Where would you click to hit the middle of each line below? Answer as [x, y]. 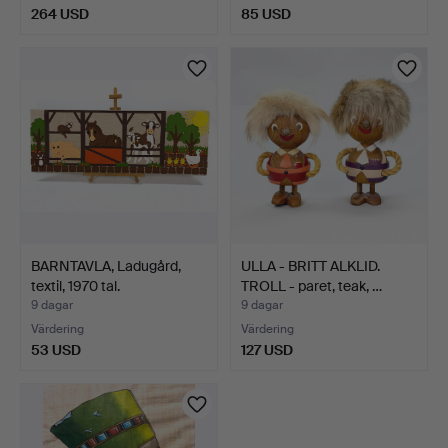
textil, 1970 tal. [75, 285]
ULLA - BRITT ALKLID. [310, 265]
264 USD [60, 13]
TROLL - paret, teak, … [311, 285]
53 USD [56, 349]
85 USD [266, 13]
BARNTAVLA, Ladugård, [106, 265]
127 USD [267, 349]
